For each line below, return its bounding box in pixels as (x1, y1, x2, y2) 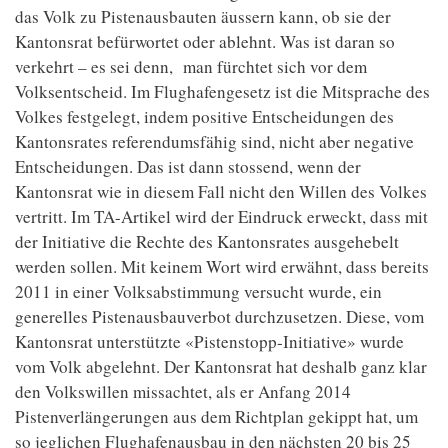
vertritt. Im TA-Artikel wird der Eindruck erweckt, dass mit (15, 205, 428, 228)
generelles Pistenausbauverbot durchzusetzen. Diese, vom (15, 305, 424, 328)
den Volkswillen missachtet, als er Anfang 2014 (15, 380, 351, 403)
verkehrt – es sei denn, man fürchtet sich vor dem (15, 55, 367, 78)
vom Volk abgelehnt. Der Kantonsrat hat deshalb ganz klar (15, 355, 427, 378)
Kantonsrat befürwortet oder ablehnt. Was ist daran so (15, 30, 395, 53)
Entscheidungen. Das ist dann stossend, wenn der (15, 155, 361, 178)
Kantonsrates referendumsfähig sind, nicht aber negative (15, 130, 414, 153)
